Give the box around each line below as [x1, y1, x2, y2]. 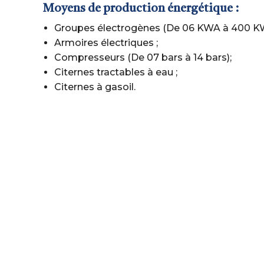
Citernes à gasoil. [54, 81, 136, 93]
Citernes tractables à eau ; [54, 67, 177, 78]
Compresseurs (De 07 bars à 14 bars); [54, 52, 232, 63]
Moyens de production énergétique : [42, 3, 239, 15]
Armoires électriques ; [54, 37, 158, 48]
